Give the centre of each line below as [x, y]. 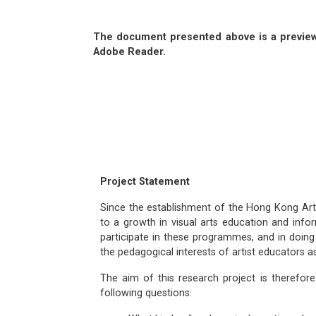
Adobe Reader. [129, 52]
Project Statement [145, 182]
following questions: [146, 293]
